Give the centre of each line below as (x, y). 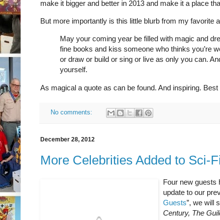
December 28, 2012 (68, 140)
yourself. (74, 70)
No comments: (72, 113)
